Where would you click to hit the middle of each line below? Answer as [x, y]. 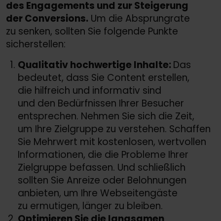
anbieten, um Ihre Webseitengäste [98, 193]
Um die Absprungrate [139, 19]
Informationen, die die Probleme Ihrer [103, 155]
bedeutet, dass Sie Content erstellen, [104, 78]
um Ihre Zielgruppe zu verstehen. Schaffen [114, 129]
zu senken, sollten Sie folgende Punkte [92, 32]
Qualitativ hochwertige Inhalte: [95, 65]
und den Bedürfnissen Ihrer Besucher [101, 104]
